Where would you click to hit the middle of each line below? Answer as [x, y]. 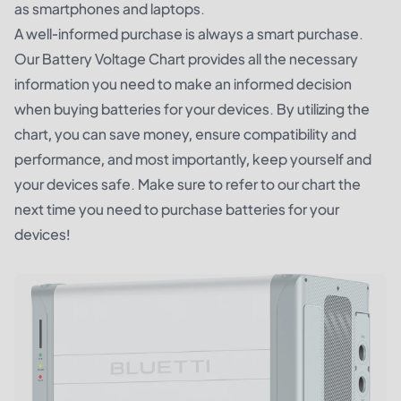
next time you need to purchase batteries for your [177, 209]
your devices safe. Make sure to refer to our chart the [188, 184]
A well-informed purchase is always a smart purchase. [189, 34]
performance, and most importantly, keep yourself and [193, 159]
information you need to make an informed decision [183, 84]
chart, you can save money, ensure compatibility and [185, 134]
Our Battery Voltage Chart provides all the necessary [186, 59]
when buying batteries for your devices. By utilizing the [192, 109]
